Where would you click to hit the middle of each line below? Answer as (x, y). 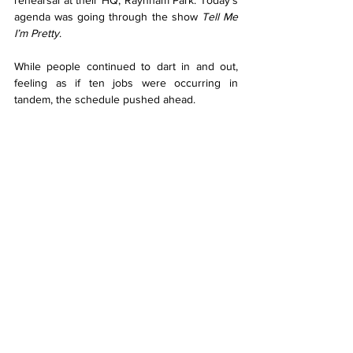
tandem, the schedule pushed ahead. (105, 99)
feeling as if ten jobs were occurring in (126, 83)
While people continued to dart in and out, (126, 66)
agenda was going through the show (108, 17)
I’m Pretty (37, 33)
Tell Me (220, 17)
